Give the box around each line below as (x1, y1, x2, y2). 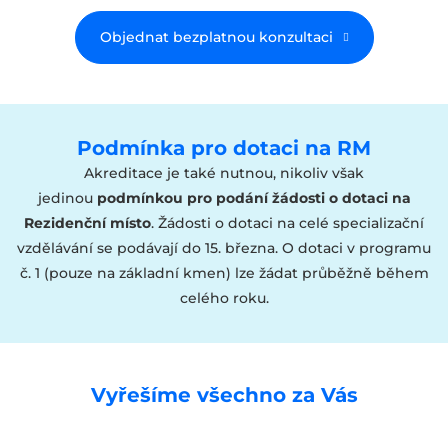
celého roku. (179, 288, 269, 307)
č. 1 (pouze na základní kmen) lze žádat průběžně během (19, 263, 429, 282)
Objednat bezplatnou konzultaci (99, 27, 333, 46)
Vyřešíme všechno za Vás (90, 382, 358, 407)
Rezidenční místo (24, 213, 151, 232)
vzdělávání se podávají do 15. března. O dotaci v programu (17, 238, 431, 257)
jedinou (37, 188, 97, 207)
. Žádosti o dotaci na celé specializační (151, 213, 424, 232)
